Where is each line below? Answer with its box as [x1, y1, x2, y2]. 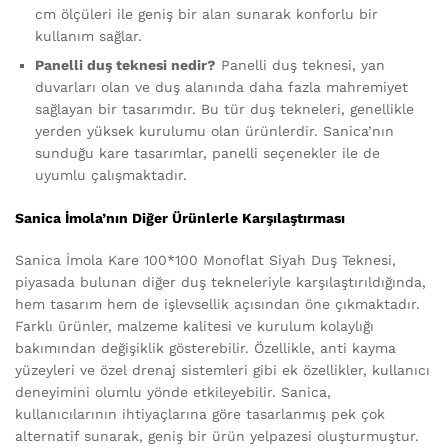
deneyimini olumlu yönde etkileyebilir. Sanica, [15, 383, 331, 400]
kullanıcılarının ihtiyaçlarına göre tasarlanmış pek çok [15, 405, 385, 422]
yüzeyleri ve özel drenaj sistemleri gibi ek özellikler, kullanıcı [15, 361, 430, 378]
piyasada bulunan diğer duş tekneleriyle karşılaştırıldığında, [15, 273, 426, 290]
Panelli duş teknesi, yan [216, 57, 385, 74]
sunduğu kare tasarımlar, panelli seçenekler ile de [35, 145, 380, 162]
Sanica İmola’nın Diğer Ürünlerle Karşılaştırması [15, 209, 345, 226]
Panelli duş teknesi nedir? [35, 57, 216, 74]
